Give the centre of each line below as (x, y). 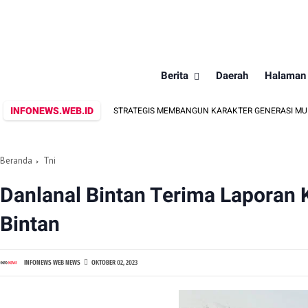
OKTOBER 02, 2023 (114, 263)
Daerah (232, 76)
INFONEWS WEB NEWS (52, 263)
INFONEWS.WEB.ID (52, 111)
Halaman (285, 76)
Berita (174, 76)
